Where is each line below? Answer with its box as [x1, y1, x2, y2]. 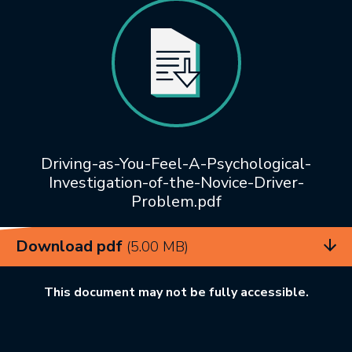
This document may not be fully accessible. [43, 284, 309, 302]
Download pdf [16, 236, 126, 258]
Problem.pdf [130, 191, 222, 213]
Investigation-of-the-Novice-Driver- [48, 172, 304, 194]
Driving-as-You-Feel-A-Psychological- [41, 153, 311, 175]
